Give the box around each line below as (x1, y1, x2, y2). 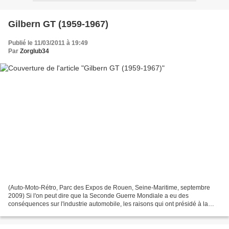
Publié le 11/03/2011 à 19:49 (8, 39, 88, 47)
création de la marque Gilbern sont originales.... (8, 209, 140, 216)
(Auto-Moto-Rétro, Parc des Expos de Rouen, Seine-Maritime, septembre (8, 184, 210, 192)
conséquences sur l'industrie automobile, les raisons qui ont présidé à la (8, 200, 208, 208)
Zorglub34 (20, 47, 49, 55)
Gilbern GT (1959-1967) (8, 18, 108, 29)
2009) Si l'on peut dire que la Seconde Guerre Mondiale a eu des (8, 192, 189, 200)
